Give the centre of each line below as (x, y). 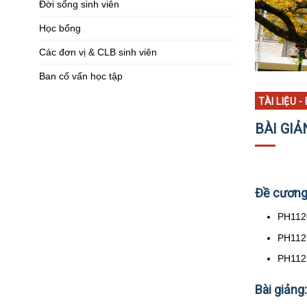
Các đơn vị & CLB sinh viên (98, 52)
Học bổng (60, 28)
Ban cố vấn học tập (81, 76)
